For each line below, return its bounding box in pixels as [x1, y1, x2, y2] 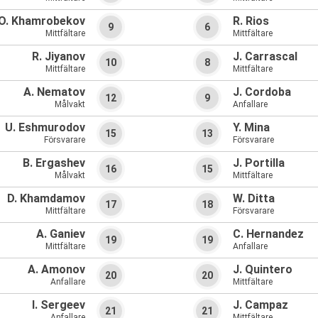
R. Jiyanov [32, 50, 85, 64]
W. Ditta [233, 192, 275, 206]
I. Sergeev [32, 298, 85, 312]
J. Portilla [233, 156, 285, 170]
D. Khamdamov [7, 192, 85, 206]
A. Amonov [28, 263, 85, 277]
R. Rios [233, 14, 269, 28]
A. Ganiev [36, 227, 85, 241]
